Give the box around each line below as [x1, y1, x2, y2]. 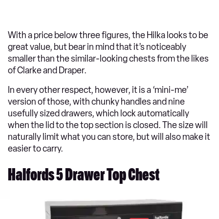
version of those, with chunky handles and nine [8, 96, 185, 107]
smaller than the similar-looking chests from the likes [8, 53, 209, 64]
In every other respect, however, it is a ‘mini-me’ [8, 85, 189, 95]
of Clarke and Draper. [8, 65, 88, 76]
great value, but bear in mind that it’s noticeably [8, 42, 186, 52]
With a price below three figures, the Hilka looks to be [8, 30, 208, 41]
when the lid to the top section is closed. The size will [8, 120, 208, 131]
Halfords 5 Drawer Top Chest [8, 168, 159, 186]
